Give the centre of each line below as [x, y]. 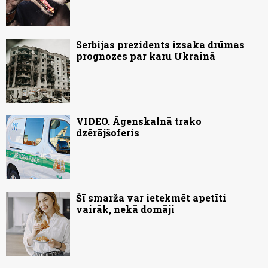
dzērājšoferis [108, 133]
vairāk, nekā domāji [125, 209]
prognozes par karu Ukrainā [146, 56]
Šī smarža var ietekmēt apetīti [151, 198]
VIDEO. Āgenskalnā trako [139, 121]
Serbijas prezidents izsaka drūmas [160, 45]
